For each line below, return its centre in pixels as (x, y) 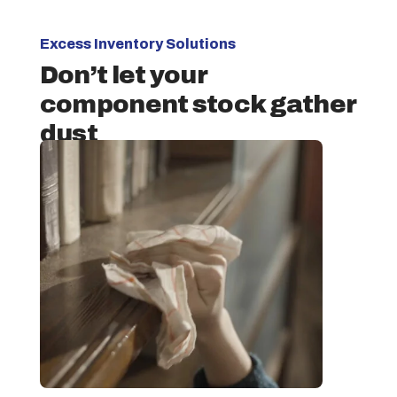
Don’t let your (123, 75)
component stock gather (198, 105)
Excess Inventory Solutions (137, 44)
